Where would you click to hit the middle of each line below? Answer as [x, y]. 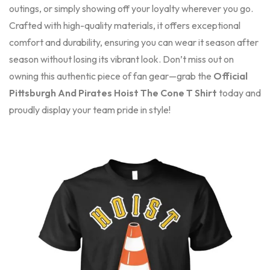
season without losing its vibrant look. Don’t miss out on [121, 59]
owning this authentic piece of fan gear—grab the [111, 76]
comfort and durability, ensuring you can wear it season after [134, 42]
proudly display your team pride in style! [90, 110]
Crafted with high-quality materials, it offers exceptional [125, 25]
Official [231, 76]
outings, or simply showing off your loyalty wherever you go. [131, 8]
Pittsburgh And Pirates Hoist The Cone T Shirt [113, 93]
